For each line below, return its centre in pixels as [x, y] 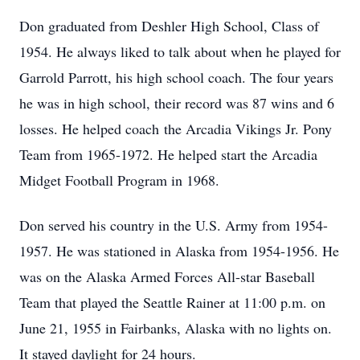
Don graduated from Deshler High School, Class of [169, 26]
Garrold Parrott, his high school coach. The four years [176, 77]
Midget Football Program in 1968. [119, 180]
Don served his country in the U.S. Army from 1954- [174, 225]
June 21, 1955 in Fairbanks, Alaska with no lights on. [176, 328]
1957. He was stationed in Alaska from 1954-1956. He [179, 251]
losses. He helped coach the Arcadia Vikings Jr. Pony [176, 129]
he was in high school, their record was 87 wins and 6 [177, 103]
